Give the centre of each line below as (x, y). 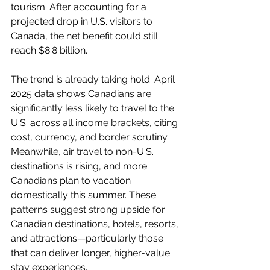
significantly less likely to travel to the (94, 108)
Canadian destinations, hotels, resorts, (96, 224)
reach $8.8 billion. (49, 50)
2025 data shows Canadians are (82, 94)
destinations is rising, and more (80, 166)
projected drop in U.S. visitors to (83, 21)
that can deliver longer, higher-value (92, 253)
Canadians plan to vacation (72, 181)
